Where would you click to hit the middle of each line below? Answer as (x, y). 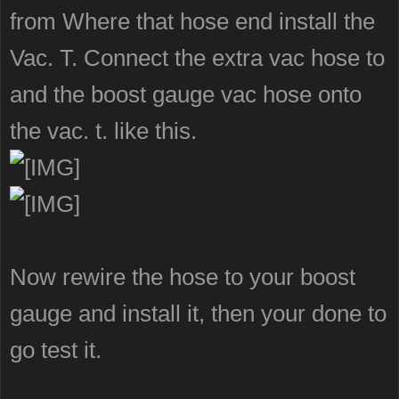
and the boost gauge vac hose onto (186, 94)
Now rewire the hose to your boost (183, 277)
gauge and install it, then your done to (198, 313)
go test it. (56, 350)
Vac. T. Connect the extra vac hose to (197, 58)
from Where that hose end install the (192, 21)
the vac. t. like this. (103, 131)
